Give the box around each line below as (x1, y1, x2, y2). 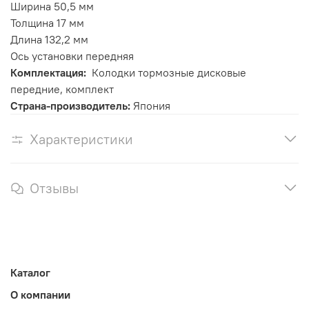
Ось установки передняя (10, 49, 134, 63)
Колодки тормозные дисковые (92, 66, 246, 80)
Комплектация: (10, 66, 92, 80)
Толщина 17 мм (10, 16, 84, 30)
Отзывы (30, 179, 79, 197)
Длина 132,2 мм (10, 32, 88, 47)
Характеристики (30, 130, 133, 148)
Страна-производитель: (10, 99, 133, 113)
